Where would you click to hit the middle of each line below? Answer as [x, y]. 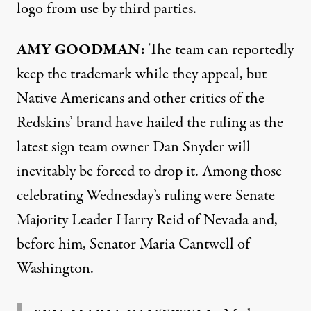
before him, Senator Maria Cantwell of [133, 244]
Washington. [55, 269]
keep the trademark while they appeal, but [142, 74]
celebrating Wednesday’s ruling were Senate [146, 196]
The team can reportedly [219, 50]
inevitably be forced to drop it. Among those [149, 171]
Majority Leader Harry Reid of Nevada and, [147, 220]
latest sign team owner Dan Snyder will [134, 147]
